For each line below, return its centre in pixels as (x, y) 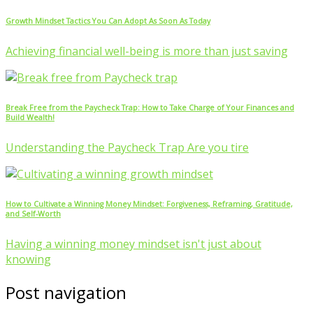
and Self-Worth (33, 214)
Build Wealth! (30, 118)
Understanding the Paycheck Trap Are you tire (127, 148)
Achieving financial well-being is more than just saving (147, 51)
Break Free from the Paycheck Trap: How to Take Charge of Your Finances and (150, 108)
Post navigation (66, 292)
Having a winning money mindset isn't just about (133, 244)
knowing (28, 260)
